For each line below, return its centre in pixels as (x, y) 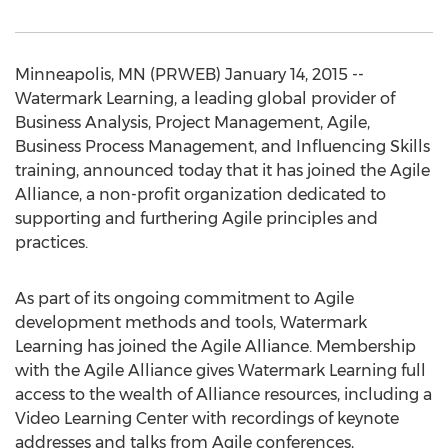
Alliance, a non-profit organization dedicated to (200, 194)
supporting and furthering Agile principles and (196, 218)
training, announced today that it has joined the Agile (222, 170)
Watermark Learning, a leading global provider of (205, 98)
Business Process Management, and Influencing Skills (222, 146)
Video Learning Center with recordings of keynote (207, 418)
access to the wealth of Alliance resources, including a (223, 394)
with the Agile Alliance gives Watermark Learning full (220, 370)
